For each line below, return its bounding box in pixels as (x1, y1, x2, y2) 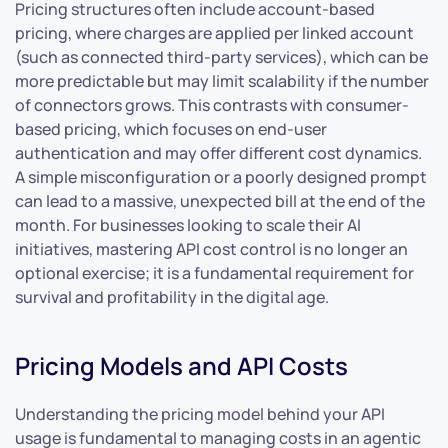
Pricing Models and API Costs (15, 349, 348, 383)
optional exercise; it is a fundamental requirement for (15, 262, 414, 285)
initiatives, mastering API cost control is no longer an (15, 238, 408, 261)
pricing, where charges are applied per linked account (15, 22, 414, 45)
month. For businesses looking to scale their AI (15, 214, 361, 237)
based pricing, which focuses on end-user (15, 118, 327, 141)
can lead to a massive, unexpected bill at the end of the (15, 190, 425, 213)
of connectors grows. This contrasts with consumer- (15, 94, 409, 117)
